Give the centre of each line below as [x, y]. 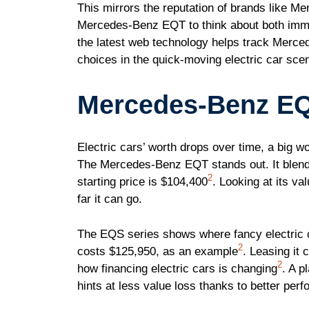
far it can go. [110, 199]
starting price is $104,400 [142, 182]
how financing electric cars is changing [177, 268]
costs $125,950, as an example [158, 251]
